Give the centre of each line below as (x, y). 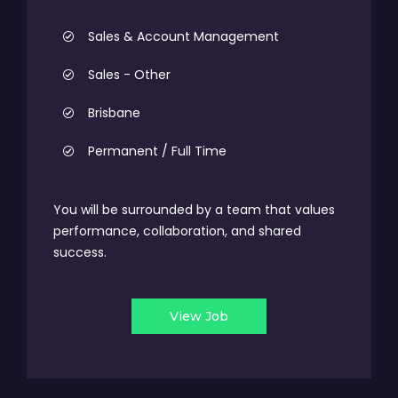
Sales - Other (129, 75)
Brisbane (114, 113)
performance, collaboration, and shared (177, 231)
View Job (199, 316)
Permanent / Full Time (157, 151)
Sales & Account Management (183, 36)
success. (80, 252)
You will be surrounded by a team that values (194, 210)
